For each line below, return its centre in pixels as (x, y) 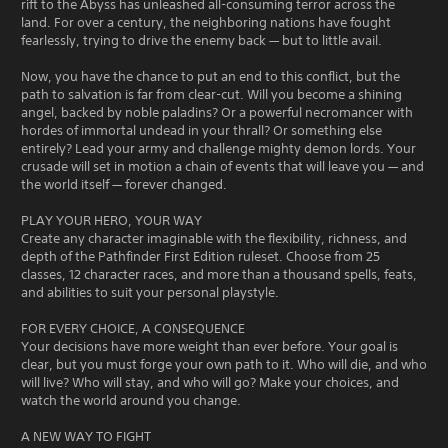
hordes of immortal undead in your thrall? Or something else (201, 130)
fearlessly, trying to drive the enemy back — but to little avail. (201, 40)
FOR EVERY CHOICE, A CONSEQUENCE (133, 328)
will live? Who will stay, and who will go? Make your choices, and (210, 382)
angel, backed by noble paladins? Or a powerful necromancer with (217, 112)
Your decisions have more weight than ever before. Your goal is (209, 346)
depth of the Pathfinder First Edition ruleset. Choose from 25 (200, 256)
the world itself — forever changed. (124, 184)
